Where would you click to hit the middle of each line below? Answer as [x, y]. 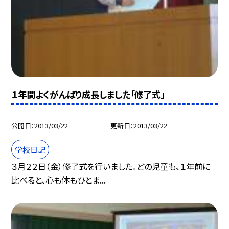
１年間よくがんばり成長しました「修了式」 [88, 94]
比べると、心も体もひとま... [59, 180]
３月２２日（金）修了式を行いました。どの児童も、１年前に [111, 166]
